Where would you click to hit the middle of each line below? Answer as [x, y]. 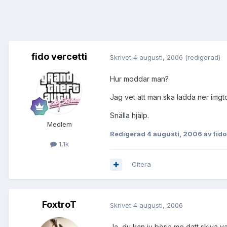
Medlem [59, 124]
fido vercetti [59, 57]
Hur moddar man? [139, 79]
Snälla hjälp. [129, 116]
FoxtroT [59, 205]
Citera [141, 164]
